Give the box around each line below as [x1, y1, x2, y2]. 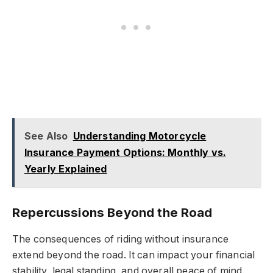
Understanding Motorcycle [73, 129, 207, 142]
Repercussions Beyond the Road [12, 205, 213, 221]
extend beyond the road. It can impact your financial [12, 249, 255, 261]
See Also [24, 129, 68, 142]
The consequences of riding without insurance [12, 233, 229, 245]
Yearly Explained [24, 162, 107, 175]
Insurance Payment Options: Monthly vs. [24, 146, 226, 158]
